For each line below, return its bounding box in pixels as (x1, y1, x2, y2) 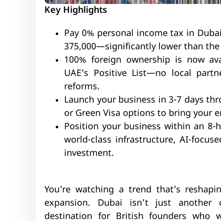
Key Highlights (44, 4, 107, 16)
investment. (64, 147, 114, 159)
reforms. (64, 81, 100, 93)
